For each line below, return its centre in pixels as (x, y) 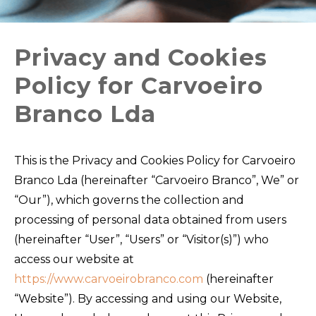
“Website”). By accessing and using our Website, (148, 299)
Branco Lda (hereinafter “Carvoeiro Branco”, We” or (157, 180)
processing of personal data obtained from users (150, 220)
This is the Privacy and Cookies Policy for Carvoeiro (155, 160)
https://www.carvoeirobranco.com (109, 279)
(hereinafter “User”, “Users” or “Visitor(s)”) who (141, 239)
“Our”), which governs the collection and (129, 200)
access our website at (74, 259)
